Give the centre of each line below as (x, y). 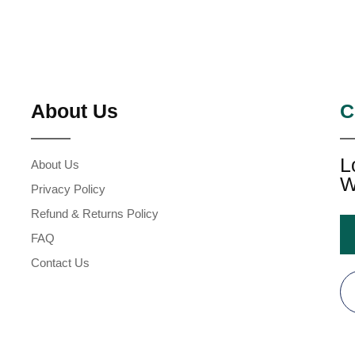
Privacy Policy (68, 189)
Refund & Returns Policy (94, 214)
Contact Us (60, 263)
